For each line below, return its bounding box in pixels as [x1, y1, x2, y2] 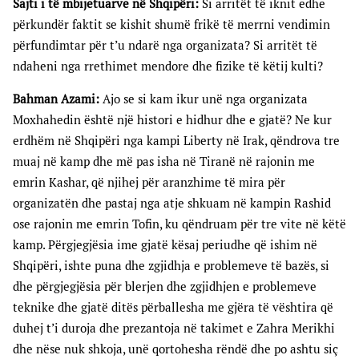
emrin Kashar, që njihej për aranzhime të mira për [13, 175, 285, 191]
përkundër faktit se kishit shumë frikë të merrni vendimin [13, 17, 330, 33]
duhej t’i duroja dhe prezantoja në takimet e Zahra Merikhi [13, 321, 335, 337]
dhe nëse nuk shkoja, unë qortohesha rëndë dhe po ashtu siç [13, 341, 338, 357]
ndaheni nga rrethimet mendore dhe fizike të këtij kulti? [13, 58, 323, 75]
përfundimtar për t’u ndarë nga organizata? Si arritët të [13, 38, 317, 54]
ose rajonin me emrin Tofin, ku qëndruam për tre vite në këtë [13, 216, 346, 232]
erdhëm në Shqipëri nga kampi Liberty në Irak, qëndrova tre [13, 133, 340, 149]
